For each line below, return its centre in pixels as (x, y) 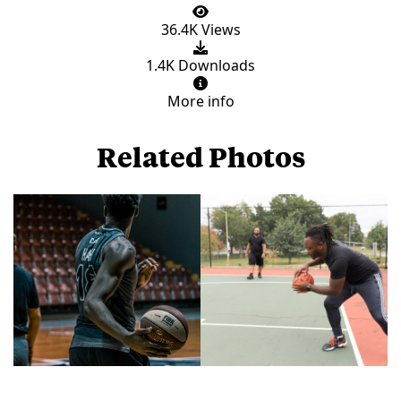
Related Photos (200, 156)
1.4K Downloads (200, 65)
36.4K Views (200, 29)
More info (200, 101)
